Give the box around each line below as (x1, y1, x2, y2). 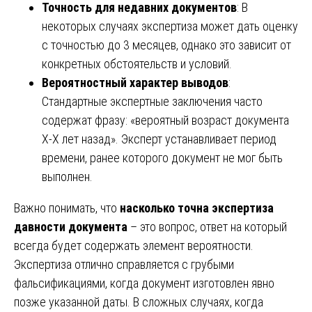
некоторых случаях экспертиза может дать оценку (42, 18, 298, 33)
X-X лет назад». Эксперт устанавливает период (42, 131, 276, 146)
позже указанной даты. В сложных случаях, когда (14, 294, 263, 309)
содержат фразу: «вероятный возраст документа (42, 112, 289, 127)
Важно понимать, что (14, 200, 120, 215)
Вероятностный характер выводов (42, 75, 228, 90)
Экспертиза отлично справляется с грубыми (14, 256, 234, 272)
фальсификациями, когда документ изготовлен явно (14, 275, 274, 290)
